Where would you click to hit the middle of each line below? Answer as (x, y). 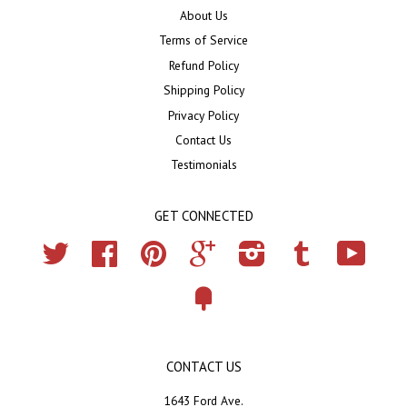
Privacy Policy (203, 115)
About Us (203, 16)
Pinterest (189, 249)
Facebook (144, 249)
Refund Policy (203, 65)
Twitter (86, 249)
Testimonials (203, 165)
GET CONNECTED (203, 215)
